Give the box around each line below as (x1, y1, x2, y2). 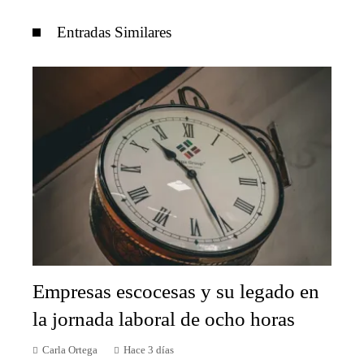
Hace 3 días (123, 344, 174, 357)
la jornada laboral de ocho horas (32, 308, 295, 331)
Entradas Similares (57, 23, 171, 41)
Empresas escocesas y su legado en (32, 280, 319, 303)
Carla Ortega (42, 344, 97, 357)
